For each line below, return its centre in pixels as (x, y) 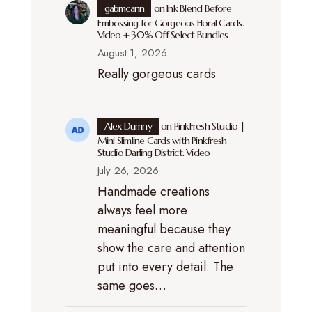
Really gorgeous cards (156, 73)
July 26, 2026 (128, 170)
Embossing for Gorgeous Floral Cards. (170, 23)
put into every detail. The (165, 266)
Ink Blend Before (199, 8)
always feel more (142, 210)
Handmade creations (153, 191)
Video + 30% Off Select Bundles (163, 34)
